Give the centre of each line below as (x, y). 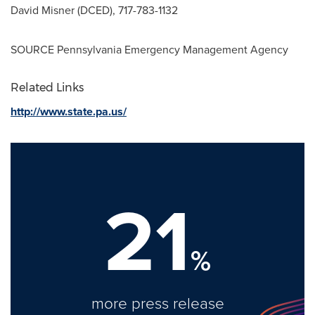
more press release (157, 303)
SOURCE (34, 49)
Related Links (47, 88)
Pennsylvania (89, 49)
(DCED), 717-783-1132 (126, 10)
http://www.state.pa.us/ (69, 111)
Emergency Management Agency (205, 49)
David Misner (43, 10)
